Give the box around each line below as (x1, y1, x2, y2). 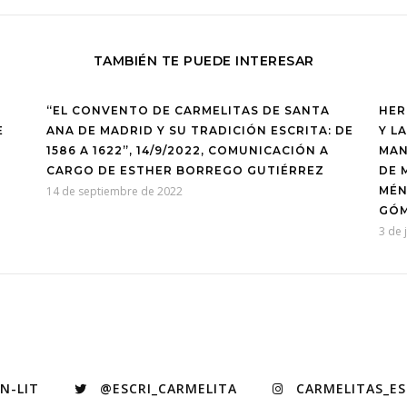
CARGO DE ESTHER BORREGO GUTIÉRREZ (45, 163, 324, 177)
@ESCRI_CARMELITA (100, 379, 237, 397)
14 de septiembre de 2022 (45, 183, 183, 199)
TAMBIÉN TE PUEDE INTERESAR (93, 52, 314, 69)
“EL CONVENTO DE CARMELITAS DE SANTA (45, 103, 330, 117)
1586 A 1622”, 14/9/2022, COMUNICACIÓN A (45, 143, 329, 157)
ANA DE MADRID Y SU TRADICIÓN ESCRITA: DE (45, 123, 353, 137)
